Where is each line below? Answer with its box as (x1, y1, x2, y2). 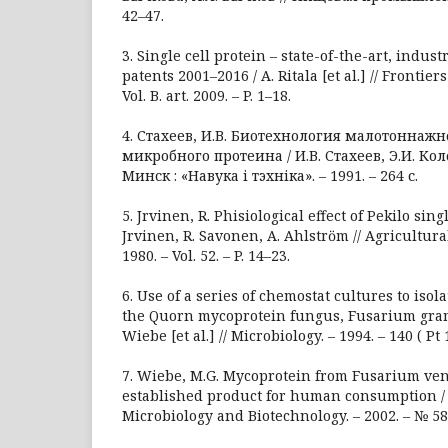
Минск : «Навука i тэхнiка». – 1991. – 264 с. (122, 166, 418, 185)
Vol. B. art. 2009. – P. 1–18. (122, 86, 291, 105)
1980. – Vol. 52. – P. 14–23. (122, 246, 290, 265)
